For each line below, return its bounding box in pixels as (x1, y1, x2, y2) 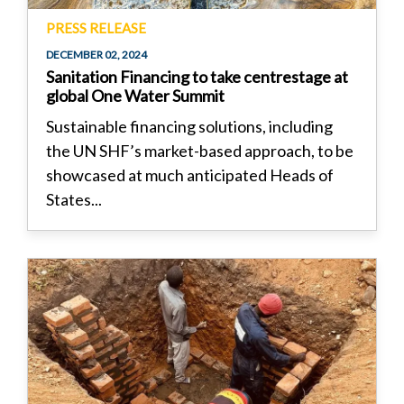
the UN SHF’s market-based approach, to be (46, 140, 353, 161)
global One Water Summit (46, 85, 225, 106)
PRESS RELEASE (46, 19, 146, 36)
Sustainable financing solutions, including (46, 115, 333, 136)
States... (46, 188, 102, 209)
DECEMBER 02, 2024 (46, 47, 147, 61)
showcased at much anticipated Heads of (46, 164, 334, 185)
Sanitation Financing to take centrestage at (46, 66, 348, 87)
